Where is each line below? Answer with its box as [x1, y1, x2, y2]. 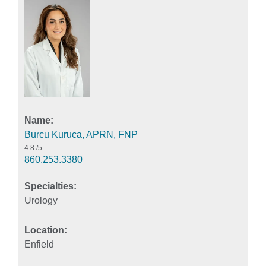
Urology [24, 195, 58, 205]
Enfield [24, 239, 54, 249]
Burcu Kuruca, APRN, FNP [24, 129, 138, 140]
